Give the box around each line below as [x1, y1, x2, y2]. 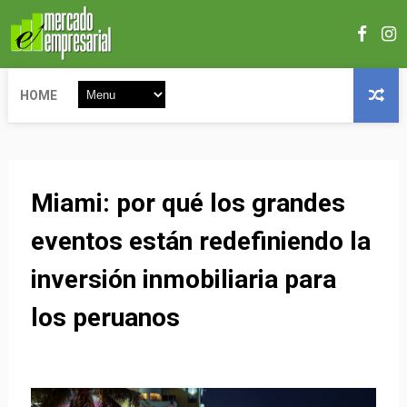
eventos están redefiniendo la [30, 226, 371, 256]
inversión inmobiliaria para [30, 264, 336, 294]
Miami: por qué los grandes [30, 188, 345, 218]
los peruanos [30, 303, 180, 333]
